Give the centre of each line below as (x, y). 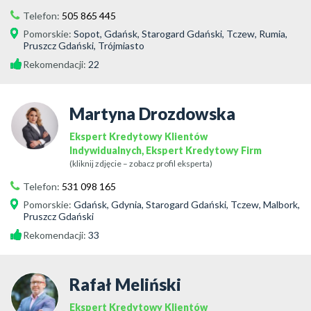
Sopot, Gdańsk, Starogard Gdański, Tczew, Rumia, (180, 34)
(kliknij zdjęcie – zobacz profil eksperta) (141, 163)
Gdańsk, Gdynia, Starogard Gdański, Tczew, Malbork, (187, 204)
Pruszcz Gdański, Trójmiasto (84, 45)
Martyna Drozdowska (152, 114)
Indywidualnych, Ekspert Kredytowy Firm (166, 150)
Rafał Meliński (125, 284)
